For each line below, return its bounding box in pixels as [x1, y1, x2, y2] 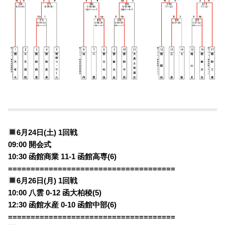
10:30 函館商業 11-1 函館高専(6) [8, 152, 117, 161]
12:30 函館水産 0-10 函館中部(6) [8, 200, 117, 209]
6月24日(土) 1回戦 [17, 128, 78, 137]
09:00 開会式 [8, 140, 52, 149]
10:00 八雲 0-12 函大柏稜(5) [8, 188, 102, 197]
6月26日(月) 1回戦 [17, 176, 78, 185]
